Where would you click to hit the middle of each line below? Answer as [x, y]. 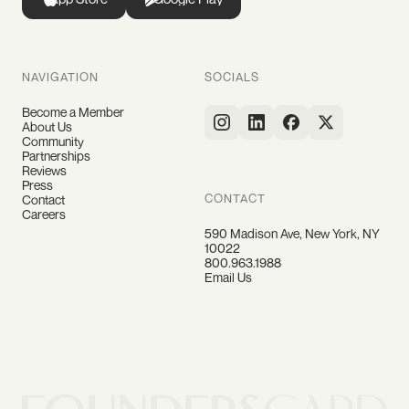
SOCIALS [232, 77]
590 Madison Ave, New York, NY [292, 233]
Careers [44, 215]
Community [53, 142]
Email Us [228, 277]
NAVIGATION [60, 77]
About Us [47, 127]
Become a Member [73, 112]
